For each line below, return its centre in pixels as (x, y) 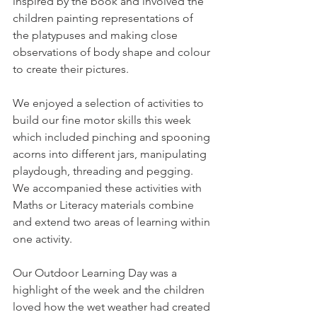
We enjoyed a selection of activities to (110, 103)
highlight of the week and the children (110, 290)
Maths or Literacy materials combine (105, 205)
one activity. (44, 239)
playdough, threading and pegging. (104, 171)
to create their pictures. (72, 69)
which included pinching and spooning (113, 137)
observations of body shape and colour (113, 52)
